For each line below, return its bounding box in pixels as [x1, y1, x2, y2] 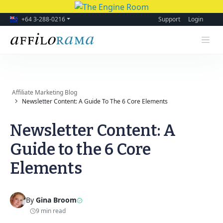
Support [158, 14, 180, 23]
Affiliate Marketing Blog [16, 88, 77, 97]
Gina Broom [36, 195, 77, 205]
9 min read [36, 206, 66, 215]
